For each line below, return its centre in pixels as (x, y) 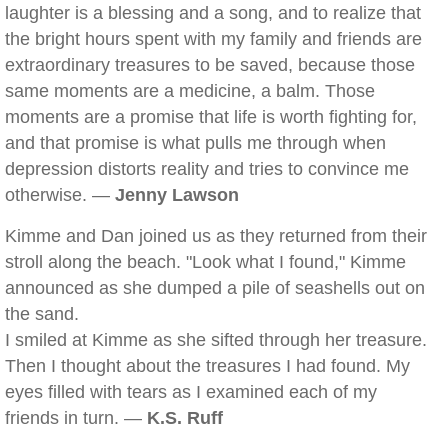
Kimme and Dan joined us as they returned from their (216, 236)
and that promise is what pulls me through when (195, 143)
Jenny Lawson (177, 195)
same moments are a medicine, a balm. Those (190, 91)
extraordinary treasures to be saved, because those (210, 65)
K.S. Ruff (185, 418)
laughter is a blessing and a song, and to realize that (213, 13)
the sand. (42, 314)
